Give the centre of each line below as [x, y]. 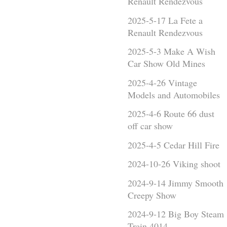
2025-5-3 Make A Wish [172, 51]
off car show [150, 126]
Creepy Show [152, 195]
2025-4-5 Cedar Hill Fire [174, 145]
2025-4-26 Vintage [162, 82]
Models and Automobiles [174, 94]
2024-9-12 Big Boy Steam [176, 214]
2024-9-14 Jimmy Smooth [176, 183]
